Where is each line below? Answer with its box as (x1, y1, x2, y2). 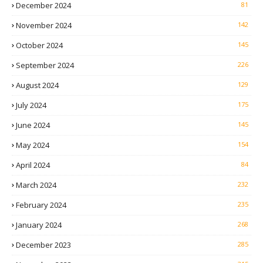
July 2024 (16, 100, 46, 111)
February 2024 (16, 200, 66, 211)
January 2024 (16, 220, 62, 231)
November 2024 (16, 20, 72, 31)
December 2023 (16, 240, 71, 251)
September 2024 (16, 60, 74, 71)
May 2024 (16, 140, 49, 151)
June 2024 (16, 120, 50, 131)
